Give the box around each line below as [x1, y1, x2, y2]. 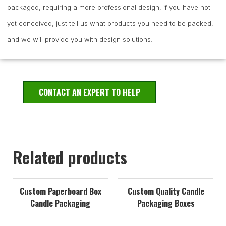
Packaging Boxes [137, 197, 195, 209]
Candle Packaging [30, 197, 90, 209]
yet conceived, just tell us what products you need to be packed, [7, 19, 213, 27]
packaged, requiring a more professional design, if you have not [7, 3, 210, 11]
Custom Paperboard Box [19, 185, 101, 197]
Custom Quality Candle [127, 185, 204, 197]
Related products [13, 145, 127, 169]
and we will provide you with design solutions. [7, 35, 153, 43]
